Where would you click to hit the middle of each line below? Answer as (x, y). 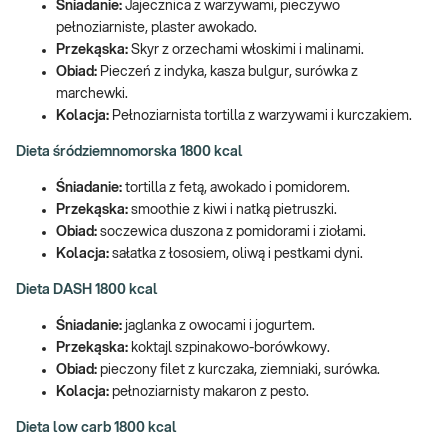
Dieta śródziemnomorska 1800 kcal (129, 151)
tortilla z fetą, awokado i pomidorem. (236, 187)
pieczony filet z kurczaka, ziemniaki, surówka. (238, 369)
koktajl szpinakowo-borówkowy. (229, 347)
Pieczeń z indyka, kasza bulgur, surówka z (229, 71)
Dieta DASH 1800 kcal (87, 289)
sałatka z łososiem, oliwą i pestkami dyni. (236, 253)
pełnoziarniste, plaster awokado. (156, 27)
